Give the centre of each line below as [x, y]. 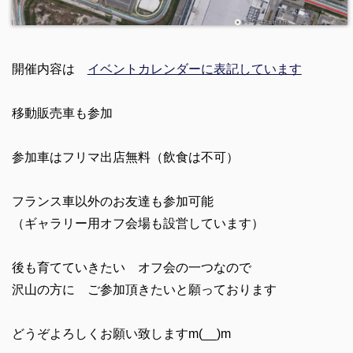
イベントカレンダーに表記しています [194, 69]
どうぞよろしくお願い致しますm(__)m [121, 334]
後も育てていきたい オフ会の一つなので [131, 268]
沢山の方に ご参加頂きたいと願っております [144, 290]
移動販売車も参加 [62, 113]
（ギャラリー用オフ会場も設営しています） [137, 224]
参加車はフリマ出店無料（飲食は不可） [125, 158]
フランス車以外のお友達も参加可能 [112, 202]
